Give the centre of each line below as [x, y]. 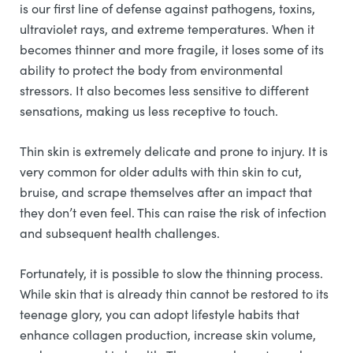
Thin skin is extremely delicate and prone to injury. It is [174, 151]
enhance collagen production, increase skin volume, [168, 334]
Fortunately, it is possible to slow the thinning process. [171, 273]
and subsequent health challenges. [121, 233]
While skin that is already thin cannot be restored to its [174, 294]
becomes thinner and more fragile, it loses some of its [172, 49]
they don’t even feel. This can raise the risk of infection [173, 212]
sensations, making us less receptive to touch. [149, 111]
